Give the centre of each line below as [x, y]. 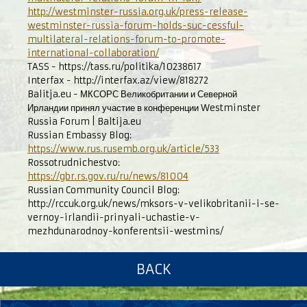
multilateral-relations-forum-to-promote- [126, 39]
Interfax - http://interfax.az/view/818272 [118, 81]
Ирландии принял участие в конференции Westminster [144, 108]
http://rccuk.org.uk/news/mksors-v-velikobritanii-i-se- [153, 204]
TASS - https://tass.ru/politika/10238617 [114, 67]
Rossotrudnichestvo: [74, 163]
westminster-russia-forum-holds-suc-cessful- [136, 26]
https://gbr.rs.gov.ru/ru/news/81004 [108, 176]
